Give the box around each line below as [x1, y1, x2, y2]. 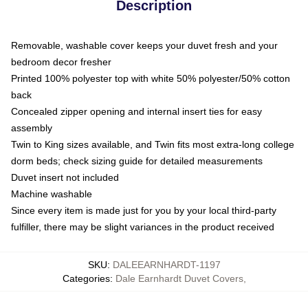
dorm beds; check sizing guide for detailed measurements [11, 155, 263, 166]
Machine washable [11, 188, 92, 199]
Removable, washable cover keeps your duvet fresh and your [11, 39, 278, 51]
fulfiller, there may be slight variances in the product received [11, 221, 274, 232]
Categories [62, 272, 110, 284]
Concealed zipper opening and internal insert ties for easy [11, 105, 262, 117]
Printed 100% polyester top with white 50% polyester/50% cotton [11, 72, 290, 84]
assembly [11, 122, 52, 133]
